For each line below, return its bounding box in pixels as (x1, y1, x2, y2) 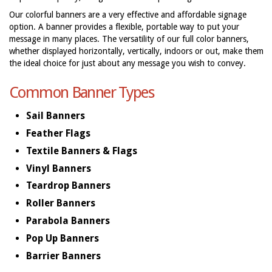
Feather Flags (26, 127, 91, 140)
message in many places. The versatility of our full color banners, (9, 34, 249, 44)
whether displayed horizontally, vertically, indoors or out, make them (9, 46, 263, 56)
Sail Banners (26, 110, 86, 122)
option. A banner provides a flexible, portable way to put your (9, 22, 239, 32)
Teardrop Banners (26, 180, 111, 192)
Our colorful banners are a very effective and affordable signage (9, 10, 246, 19)
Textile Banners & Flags (26, 144, 138, 157)
